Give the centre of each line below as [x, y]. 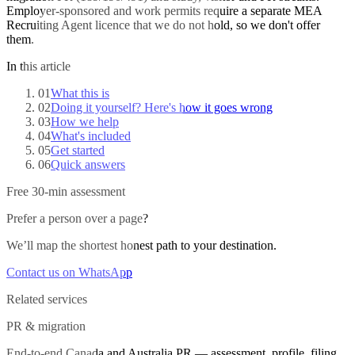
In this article [38, 66]
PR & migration [46, 326]
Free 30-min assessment [66, 191]
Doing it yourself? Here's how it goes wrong [162, 107]
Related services [47, 299]
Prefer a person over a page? [77, 218]
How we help [85, 121]
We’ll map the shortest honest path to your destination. [141, 245]
